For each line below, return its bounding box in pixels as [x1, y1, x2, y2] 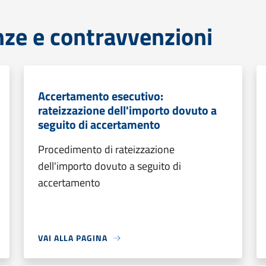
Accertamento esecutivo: [38, 87, 163, 105]
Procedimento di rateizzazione [38, 141, 175, 157]
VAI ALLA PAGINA [38, 232, 107, 244]
